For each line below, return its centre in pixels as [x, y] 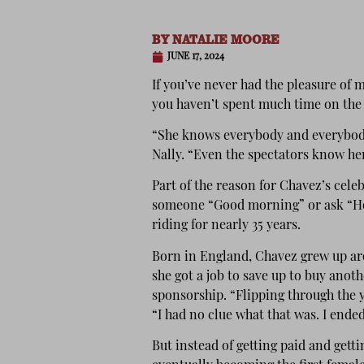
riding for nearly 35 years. [226, 226]
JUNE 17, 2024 [196, 56]
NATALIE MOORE [224, 39]
